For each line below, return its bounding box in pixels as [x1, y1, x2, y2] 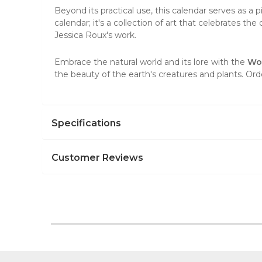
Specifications [51, 118, 121, 129]
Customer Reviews [51, 152, 143, 163]
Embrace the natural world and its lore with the [54, 57, 247, 67]
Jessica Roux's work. [54, 30, 136, 40]
